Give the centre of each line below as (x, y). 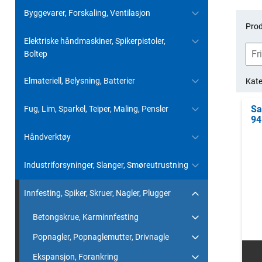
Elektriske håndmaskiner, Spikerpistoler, (95, 41)
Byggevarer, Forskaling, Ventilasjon (87, 13)
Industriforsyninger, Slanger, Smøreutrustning (106, 165)
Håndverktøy (47, 137)
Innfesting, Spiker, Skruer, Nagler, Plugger (97, 193)
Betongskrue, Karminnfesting (86, 217)
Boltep (36, 54)
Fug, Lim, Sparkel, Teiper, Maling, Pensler (96, 109)
